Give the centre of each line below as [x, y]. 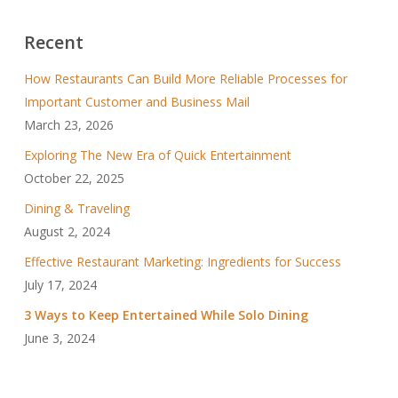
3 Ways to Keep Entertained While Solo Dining [166, 315]
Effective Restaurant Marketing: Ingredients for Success [182, 262]
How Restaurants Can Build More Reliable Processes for [185, 79]
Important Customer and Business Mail [136, 102]
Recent [53, 43]
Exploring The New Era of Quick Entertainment [157, 155]
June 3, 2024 [59, 338]
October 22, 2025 [74, 179]
